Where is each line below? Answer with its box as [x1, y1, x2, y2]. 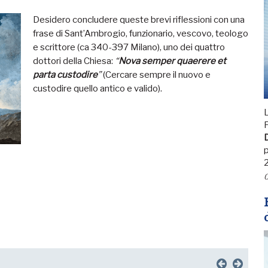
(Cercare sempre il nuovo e [101, 69, 211, 80]
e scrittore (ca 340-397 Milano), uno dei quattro [33, 42, 225, 53]
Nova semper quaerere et [118, 56, 226, 66]
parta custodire [33, 69, 98, 80]
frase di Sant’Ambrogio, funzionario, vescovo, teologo [33, 28, 248, 39]
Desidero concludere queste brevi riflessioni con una [33, 14, 245, 25]
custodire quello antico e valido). [33, 83, 162, 94]
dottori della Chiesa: [33, 56, 113, 66]
